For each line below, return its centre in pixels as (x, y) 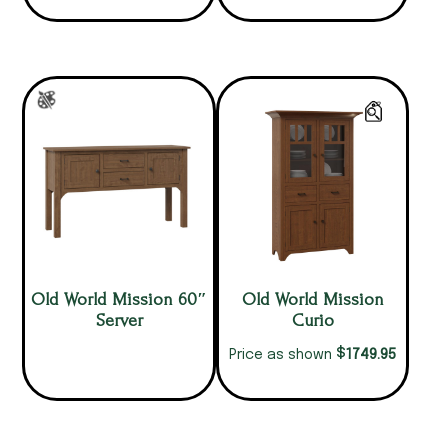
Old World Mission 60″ (119, 300)
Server (119, 321)
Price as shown (283, 355)
